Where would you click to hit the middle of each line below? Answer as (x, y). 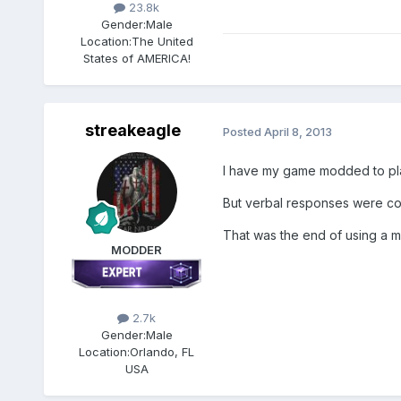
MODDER (137, 250)
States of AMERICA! (137, 59)
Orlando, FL (162, 351)
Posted (243, 132)
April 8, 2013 (298, 132)
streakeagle (133, 131)
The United (162, 42)
